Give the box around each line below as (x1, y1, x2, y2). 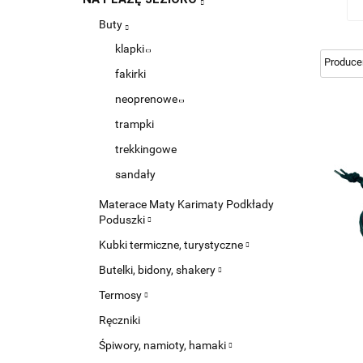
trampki (115, 117, 154, 130)
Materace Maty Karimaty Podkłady (99, 198, 274, 211)
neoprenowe (115, 92, 180, 105)
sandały (115, 168, 156, 181)
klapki (115, 42, 147, 55)
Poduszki (99, 213, 147, 226)
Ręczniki (99, 314, 140, 327)
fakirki (115, 67, 146, 80)
